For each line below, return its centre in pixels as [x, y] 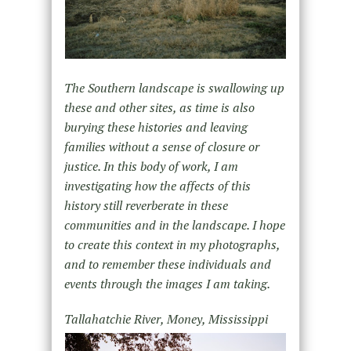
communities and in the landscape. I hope [174, 224]
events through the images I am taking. [167, 283]
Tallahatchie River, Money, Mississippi [166, 318]
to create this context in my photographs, [172, 244]
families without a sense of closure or [161, 146]
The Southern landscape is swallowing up [174, 87]
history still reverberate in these [146, 205]
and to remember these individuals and [167, 264]
